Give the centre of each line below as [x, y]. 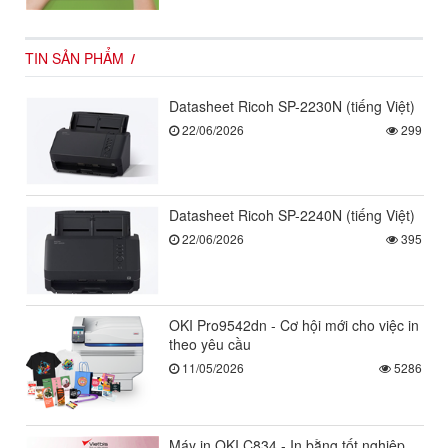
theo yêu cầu [209, 343]
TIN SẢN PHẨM [74, 57]
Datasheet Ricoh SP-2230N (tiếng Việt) [291, 105]
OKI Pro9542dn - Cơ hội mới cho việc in [293, 324]
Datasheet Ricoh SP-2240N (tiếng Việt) [291, 215]
